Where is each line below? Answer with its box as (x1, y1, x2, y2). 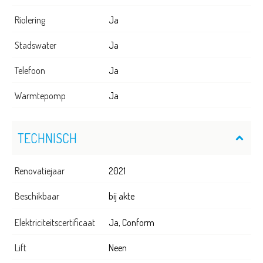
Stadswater (15, 39, 56, 51)
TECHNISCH (18, 129, 77, 146)
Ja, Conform (109, 216, 154, 228)
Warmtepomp (15, 89, 66, 102)
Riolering (15, 14, 45, 26)
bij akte (109, 190, 134, 202)
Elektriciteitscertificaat (15, 216, 95, 228)
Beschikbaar (15, 190, 59, 202)
